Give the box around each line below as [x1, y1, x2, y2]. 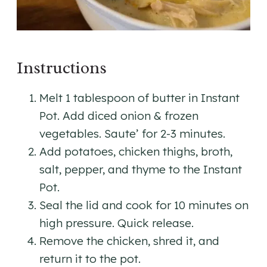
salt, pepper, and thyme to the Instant [39, 162, 242, 177]
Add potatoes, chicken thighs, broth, [39, 144, 232, 159]
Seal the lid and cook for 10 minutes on [39, 198, 249, 213]
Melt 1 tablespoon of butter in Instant [39, 91, 240, 105]
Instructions [17, 57, 107, 79]
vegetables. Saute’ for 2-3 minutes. [39, 126, 225, 141]
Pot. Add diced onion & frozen [39, 108, 198, 123]
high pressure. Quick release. [39, 216, 194, 231]
